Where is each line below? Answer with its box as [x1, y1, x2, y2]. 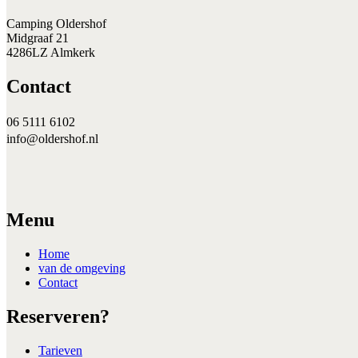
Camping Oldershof [6, 17, 106, 31]
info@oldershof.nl [6, 132, 98, 146]
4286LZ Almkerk [6, 46, 95, 60]
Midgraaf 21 [6, 31, 69, 46]
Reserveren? [6, 306, 109, 328]
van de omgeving [38, 261, 125, 276]
